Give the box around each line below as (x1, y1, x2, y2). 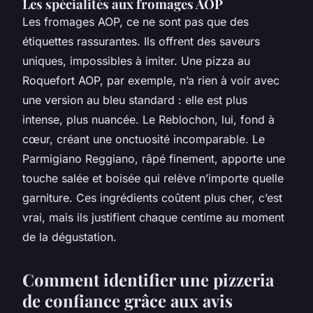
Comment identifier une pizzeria (22, 268, 274, 291)
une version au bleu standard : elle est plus (22, 93, 247, 108)
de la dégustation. (22, 230, 117, 245)
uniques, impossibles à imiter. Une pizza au (22, 54, 250, 68)
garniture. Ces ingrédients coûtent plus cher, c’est (22, 191, 282, 205)
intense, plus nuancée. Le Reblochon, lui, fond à (22, 112, 275, 127)
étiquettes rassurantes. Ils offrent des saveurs (22, 34, 260, 49)
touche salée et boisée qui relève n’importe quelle (22, 171, 284, 186)
